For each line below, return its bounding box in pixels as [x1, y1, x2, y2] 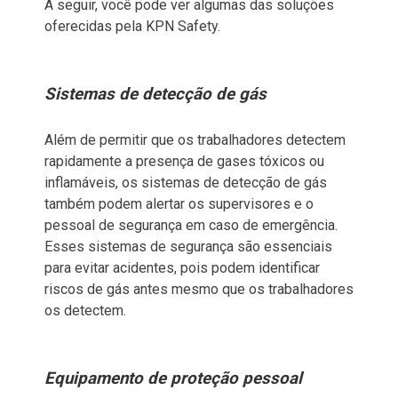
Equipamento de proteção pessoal [44, 368, 302, 388]
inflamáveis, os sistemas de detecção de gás [44, 173, 327, 191]
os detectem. [44, 301, 126, 319]
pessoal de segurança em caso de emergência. [44, 216, 338, 234]
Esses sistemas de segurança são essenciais [44, 237, 332, 255]
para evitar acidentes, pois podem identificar [44, 259, 320, 276]
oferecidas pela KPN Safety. [44, 17, 220, 35]
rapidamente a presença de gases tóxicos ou [44, 152, 324, 170]
